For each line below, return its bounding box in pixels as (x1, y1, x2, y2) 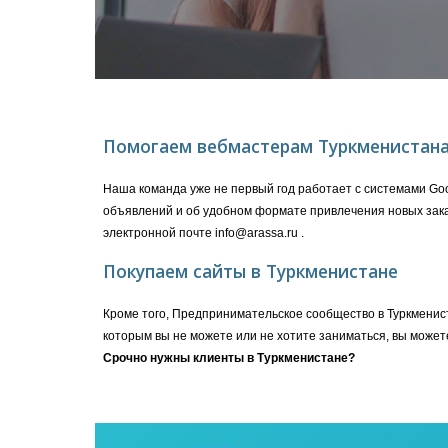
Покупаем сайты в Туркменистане (102, 259, 398, 283)
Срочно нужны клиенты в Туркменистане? (102, 351, 355, 365)
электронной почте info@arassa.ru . (102, 226, 304, 240)
